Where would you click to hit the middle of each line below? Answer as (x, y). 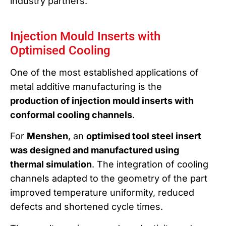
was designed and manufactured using (95, 150)
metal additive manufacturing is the (86, 87)
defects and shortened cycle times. (87, 207)
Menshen (47, 136)
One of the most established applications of (104, 72)
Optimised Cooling (60, 50)
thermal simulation (51, 164)
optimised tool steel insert (144, 136)
